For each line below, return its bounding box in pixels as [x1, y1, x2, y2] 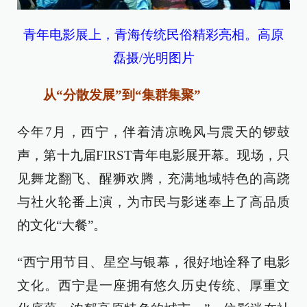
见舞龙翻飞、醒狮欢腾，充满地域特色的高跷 [17, 171, 290, 186]
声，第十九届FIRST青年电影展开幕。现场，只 [17, 148, 290, 163]
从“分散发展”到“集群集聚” [30, 88, 201, 103]
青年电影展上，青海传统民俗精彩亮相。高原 [23, 27, 284, 42]
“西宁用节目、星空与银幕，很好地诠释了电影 [17, 255, 290, 270]
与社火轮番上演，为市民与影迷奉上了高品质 [17, 195, 290, 210]
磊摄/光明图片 [112, 51, 195, 66]
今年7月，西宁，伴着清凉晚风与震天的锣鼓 [17, 125, 290, 140]
